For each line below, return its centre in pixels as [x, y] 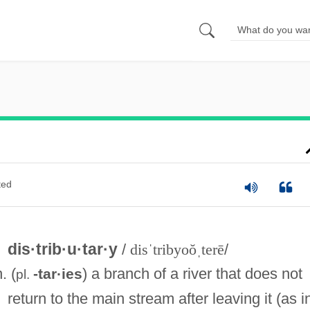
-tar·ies [57, 273]
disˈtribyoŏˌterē [177, 249]
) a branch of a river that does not [192, 273]
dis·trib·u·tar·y [64, 249]
